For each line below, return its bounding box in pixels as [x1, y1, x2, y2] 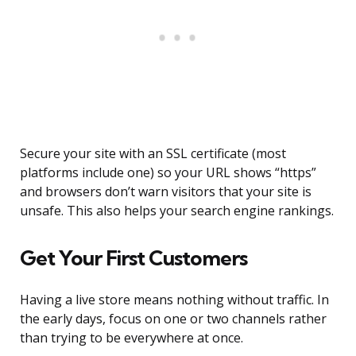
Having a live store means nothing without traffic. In [20, 291, 329, 309]
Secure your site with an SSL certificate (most [20, 145, 286, 163]
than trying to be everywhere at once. [20, 329, 243, 347]
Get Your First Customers [20, 245, 247, 272]
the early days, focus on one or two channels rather [20, 310, 327, 328]
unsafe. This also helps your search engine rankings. [20, 202, 334, 220]
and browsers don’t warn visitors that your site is [20, 183, 311, 201]
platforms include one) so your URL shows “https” [20, 164, 316, 182]
